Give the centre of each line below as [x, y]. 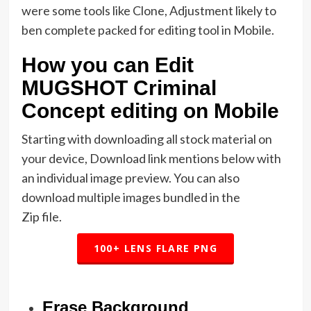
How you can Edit [107, 65]
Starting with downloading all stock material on [146, 139]
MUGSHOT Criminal [119, 88]
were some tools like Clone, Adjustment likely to [149, 11]
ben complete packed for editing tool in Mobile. [148, 30]
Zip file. [41, 217]
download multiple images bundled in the [131, 197]
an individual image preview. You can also [130, 178]
